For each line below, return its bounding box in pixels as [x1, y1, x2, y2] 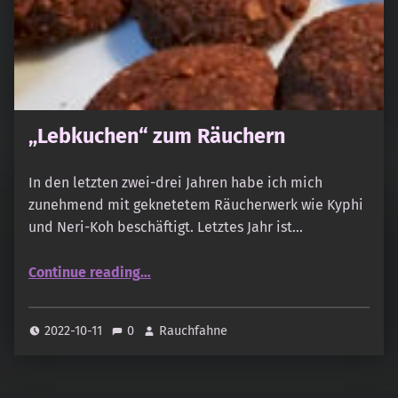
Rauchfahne [159, 322, 228, 338]
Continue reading [28, 263, 140, 281]
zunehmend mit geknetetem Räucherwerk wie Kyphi [28, 195, 363, 213]
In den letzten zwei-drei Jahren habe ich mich [28, 173, 322, 191]
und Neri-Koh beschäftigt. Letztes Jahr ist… [28, 218, 303, 235]
